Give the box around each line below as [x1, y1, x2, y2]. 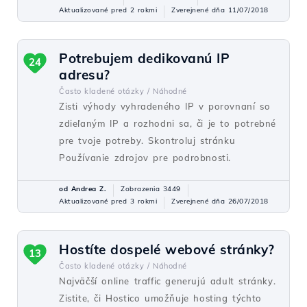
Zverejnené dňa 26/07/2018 [171, 197, 269, 206]
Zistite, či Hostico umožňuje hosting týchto [59, 293, 262, 304]
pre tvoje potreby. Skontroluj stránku [59, 135, 236, 146]
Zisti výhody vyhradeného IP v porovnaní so [59, 101, 271, 112]
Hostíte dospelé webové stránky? [59, 241, 275, 258]
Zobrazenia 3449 [121, 184, 181, 193]
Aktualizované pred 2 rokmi [59, 5, 157, 14]
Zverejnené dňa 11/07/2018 [171, 5, 269, 14]
